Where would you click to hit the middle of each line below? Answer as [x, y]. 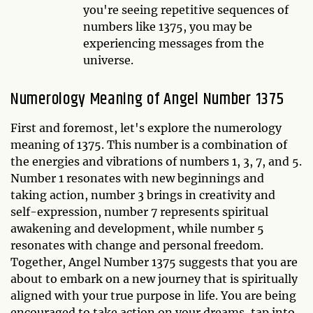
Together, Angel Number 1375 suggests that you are [154, 262]
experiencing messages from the [174, 43]
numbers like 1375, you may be [168, 26]
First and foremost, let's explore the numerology [146, 128]
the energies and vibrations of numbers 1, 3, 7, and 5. [156, 161]
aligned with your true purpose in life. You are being [153, 295]
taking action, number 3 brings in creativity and [143, 195]
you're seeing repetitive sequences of [186, 9]
